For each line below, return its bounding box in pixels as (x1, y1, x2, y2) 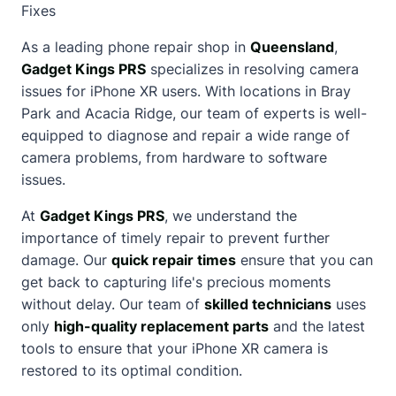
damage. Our (21, 250, 111, 269)
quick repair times (111, 250, 236, 269)
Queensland (250, 37, 334, 56)
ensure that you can (236, 250, 373, 269)
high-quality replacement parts (54, 316, 269, 335)
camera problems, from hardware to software (21, 148, 327, 166)
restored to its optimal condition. (21, 361, 242, 379)
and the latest (269, 316, 365, 335)
